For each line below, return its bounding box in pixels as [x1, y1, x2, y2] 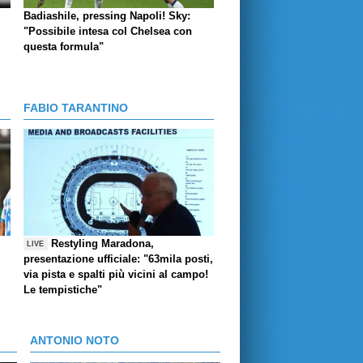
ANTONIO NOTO [30, 334, 119, 348]
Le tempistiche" [23, 284, 102, 297]
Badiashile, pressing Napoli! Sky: [23, 10, 190, 23]
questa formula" [23, 41, 104, 53]
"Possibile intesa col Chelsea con [23, 25, 192, 38]
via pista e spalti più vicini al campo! [23, 268, 208, 281]
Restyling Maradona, [51, 237, 155, 250]
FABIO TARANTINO [23, 100, 128, 114]
